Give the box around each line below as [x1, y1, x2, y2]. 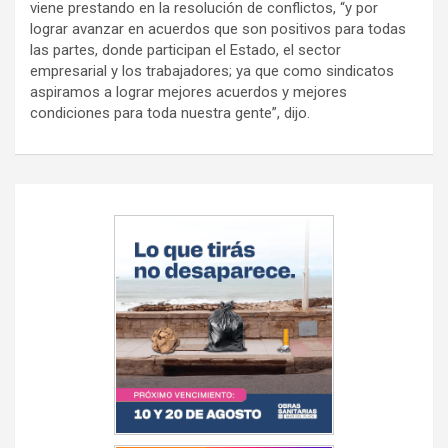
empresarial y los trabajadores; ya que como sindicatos [30, 62, 394, 81]
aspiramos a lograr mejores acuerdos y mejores [30, 83, 347, 102]
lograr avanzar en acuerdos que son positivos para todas [30, 20, 406, 39]
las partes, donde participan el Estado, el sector [30, 41, 341, 60]
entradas [14, 248, 116, 278]
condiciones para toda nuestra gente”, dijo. [30, 104, 310, 123]
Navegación [14, 184, 147, 214]
